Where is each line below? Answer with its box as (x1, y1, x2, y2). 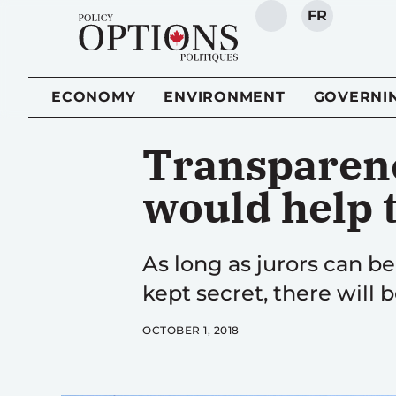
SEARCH (270, 16, 336, 34)
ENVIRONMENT (164, 88, 286, 105)
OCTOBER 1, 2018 (142, 324, 240, 337)
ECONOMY (51, 88, 136, 105)
